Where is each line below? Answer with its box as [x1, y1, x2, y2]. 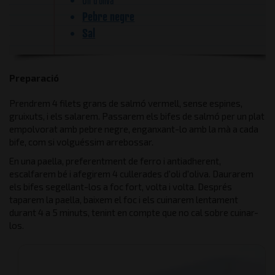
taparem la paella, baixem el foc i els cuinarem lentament [9, 194, 238, 205]
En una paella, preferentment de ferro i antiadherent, [9, 155, 221, 166]
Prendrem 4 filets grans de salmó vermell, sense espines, [9, 98, 242, 109]
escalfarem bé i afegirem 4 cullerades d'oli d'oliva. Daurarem [9, 168, 254, 179]
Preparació [9, 72, 59, 83]
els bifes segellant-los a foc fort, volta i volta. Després [9, 181, 232, 192]
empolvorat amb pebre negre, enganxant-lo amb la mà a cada [9, 123, 258, 134]
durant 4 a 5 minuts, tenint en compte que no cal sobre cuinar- [9, 207, 258, 218]
